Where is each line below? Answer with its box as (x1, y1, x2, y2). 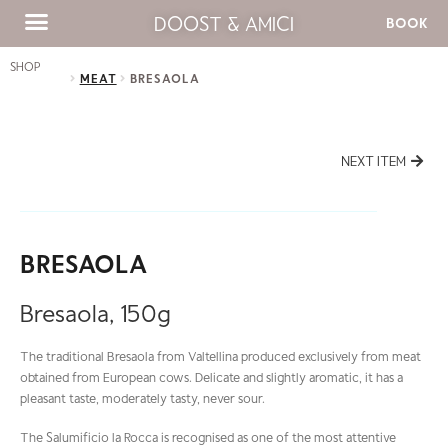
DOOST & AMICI (154, 11, 294, 36)
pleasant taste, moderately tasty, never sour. (20, 389, 265, 406)
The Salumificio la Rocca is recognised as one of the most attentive (20, 428, 396, 445)
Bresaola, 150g (20, 298, 171, 328)
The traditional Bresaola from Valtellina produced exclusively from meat (20, 347, 421, 364)
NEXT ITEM (341, 152, 406, 170)
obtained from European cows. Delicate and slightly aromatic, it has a (20, 368, 403, 385)
